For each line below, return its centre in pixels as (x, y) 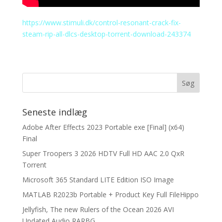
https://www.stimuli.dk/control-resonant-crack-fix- (101, 23)
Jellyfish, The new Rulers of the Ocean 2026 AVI (98, 209)
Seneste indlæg (55, 112)
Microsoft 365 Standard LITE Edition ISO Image (98, 180)
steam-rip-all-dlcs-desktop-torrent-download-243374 (106, 34)
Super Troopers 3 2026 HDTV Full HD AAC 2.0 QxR (103, 153)
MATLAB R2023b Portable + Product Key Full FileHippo (110, 194)
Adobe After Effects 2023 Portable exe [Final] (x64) (103, 127)
